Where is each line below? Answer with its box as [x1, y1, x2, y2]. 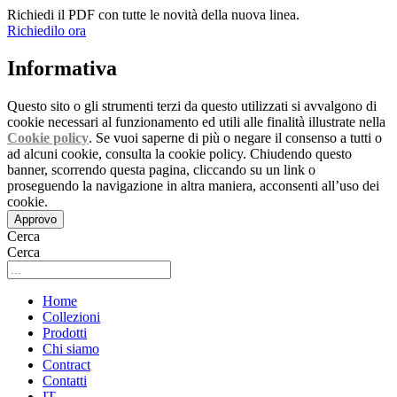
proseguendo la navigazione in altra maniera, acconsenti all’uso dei [7, 177, 379, 193]
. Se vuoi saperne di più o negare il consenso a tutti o [89, 129, 382, 145]
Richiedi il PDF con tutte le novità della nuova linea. [7, 6, 300, 22]
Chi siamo [43, 340, 99, 356]
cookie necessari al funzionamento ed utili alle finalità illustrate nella [7, 113, 385, 129]
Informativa [7, 56, 117, 80]
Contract [43, 356, 90, 372]
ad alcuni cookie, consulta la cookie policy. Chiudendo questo [7, 145, 352, 161]
